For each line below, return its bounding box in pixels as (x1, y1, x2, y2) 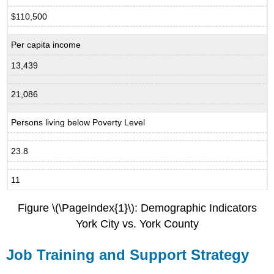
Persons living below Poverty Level (11, 117, 146, 128)
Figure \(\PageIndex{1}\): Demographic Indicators (17, 202, 257, 215)
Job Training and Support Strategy (6, 246, 250, 264)
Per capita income (11, 40, 81, 50)
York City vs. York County (75, 218, 199, 231)
